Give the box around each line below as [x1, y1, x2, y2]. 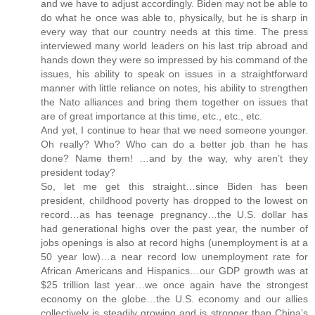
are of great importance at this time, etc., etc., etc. [41, 110, 262, 122]
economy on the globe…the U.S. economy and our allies [41, 293, 308, 305]
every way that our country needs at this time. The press [41, 26, 308, 38]
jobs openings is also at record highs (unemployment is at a [41, 237, 308, 249]
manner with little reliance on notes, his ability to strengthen [41, 82, 308, 94]
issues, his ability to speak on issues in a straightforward [41, 68, 308, 80]
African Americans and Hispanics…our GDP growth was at [41, 265, 308, 277]
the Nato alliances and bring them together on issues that [41, 96, 308, 108]
